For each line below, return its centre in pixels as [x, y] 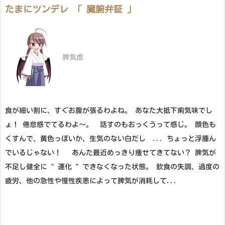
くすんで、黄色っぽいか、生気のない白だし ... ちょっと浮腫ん [110, 138]
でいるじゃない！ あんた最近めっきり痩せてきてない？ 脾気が [110, 152]
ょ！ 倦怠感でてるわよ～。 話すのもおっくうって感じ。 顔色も [110, 124]
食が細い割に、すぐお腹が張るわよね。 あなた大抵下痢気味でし [109, 110]
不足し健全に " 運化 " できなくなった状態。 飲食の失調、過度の [112, 166]
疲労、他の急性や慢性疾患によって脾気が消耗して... [91, 181]
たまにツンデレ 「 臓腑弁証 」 [71, 9]
